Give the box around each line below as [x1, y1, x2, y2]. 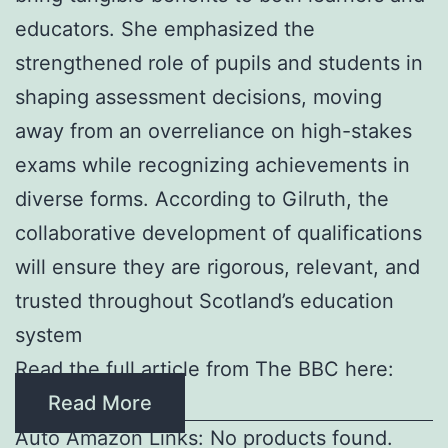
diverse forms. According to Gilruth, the [15, 186, 389, 211]
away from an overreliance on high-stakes [15, 118, 412, 143]
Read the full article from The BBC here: [15, 356, 394, 381]
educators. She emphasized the [15, 16, 315, 41]
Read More [48, 390, 152, 415]
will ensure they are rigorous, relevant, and [15, 254, 420, 279]
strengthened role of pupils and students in [15, 50, 423, 75]
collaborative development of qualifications [15, 220, 422, 245]
